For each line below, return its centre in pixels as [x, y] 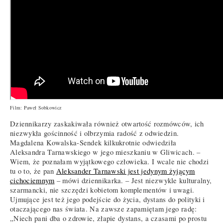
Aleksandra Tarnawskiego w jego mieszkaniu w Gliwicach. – [105, 152]
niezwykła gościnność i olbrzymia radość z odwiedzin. [95, 133]
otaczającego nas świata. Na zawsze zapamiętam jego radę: [104, 209]
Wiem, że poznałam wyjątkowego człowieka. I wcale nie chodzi [110, 162]
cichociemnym [32, 181]
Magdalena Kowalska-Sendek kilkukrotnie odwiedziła [93, 143]
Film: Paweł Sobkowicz [36, 108]
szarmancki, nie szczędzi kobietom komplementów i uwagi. [102, 190]
